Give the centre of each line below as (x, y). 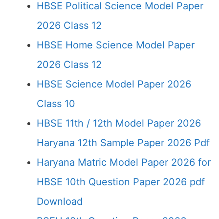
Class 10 (56, 104)
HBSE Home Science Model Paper (116, 45)
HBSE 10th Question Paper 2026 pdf (121, 182)
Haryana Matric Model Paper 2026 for (124, 162)
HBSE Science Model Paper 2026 (114, 84)
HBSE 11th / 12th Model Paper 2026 (119, 123)
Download (60, 201)
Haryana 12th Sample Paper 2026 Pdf (123, 143)
